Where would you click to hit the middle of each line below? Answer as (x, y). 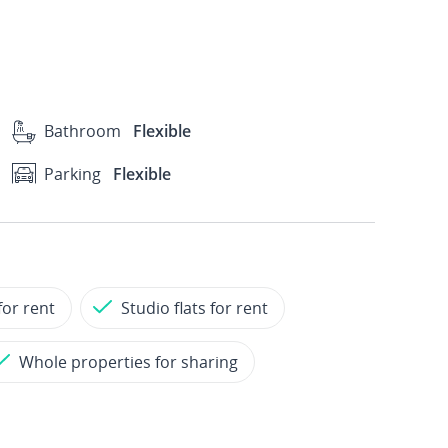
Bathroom (82, 131)
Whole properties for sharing (128, 362)
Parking (72, 173)
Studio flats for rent (194, 308)
